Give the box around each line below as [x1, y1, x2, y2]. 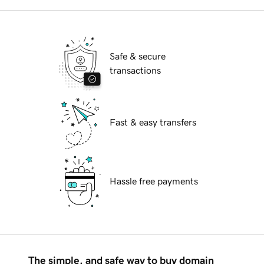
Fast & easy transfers [110, 117, 196, 127]
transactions [110, 65, 161, 75]
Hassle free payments [110, 176, 198, 186]
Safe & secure [110, 51, 166, 61]
